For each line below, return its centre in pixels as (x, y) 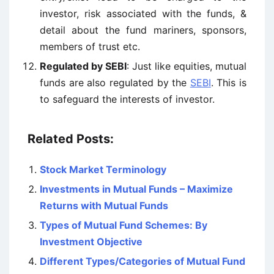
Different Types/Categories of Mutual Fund (143, 261)
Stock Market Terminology (103, 169)
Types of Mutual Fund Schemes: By (124, 225)
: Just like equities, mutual (187, 66)
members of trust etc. (90, 46)
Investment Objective (91, 242)
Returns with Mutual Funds (104, 206)
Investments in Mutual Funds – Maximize (136, 189)
